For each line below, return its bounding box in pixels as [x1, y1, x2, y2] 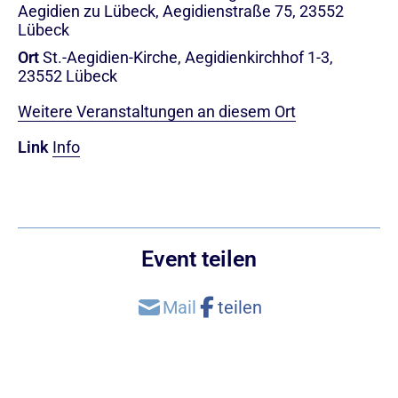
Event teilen [141, 245, 257, 272]
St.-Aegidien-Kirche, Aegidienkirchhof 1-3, [43, 47, 333, 67]
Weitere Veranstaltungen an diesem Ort [18, 101, 296, 121]
